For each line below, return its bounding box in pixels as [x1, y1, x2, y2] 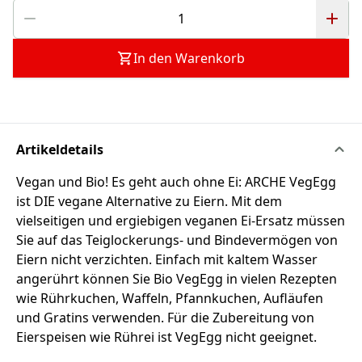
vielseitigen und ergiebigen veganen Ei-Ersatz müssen [16, 212, 345, 229]
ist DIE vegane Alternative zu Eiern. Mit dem [16, 192, 282, 210]
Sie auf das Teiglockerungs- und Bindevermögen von [16, 231, 338, 249]
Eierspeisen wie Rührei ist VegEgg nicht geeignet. [16, 328, 317, 346]
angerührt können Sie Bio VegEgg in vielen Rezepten [16, 270, 337, 288]
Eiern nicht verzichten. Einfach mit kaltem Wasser [16, 250, 318, 268]
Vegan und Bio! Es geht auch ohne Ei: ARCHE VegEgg [16, 173, 336, 191]
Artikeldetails [16, 141, 103, 158]
